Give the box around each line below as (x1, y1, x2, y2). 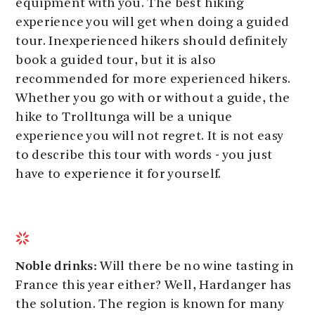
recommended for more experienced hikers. (15, 72, 291, 86)
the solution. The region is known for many (15, 297, 285, 311)
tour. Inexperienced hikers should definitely (15, 34, 288, 49)
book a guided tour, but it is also (15, 53, 217, 67)
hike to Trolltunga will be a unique (15, 110, 233, 124)
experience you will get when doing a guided (15, 15, 290, 30)
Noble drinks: (15, 257, 97, 274)
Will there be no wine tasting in (96, 259, 295, 274)
